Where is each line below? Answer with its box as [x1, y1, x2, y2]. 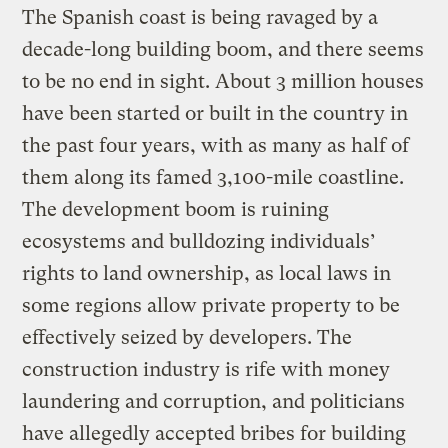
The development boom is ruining [22, 197, 330, 221]
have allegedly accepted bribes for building [22, 421, 407, 445]
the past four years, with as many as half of [22, 133, 410, 157]
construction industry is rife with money [22, 357, 391, 381]
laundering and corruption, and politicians [22, 389, 406, 413]
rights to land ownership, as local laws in [22, 261, 392, 285]
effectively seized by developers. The [22, 325, 353, 349]
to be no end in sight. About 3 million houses [22, 69, 425, 93]
